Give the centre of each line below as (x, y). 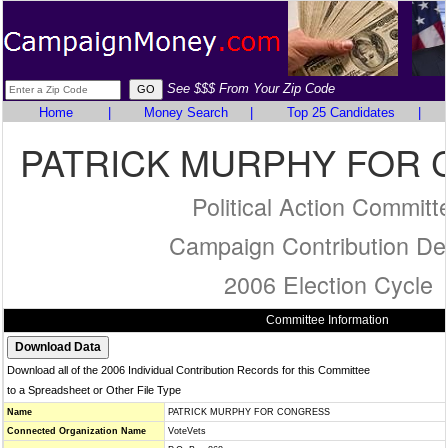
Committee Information (327, 320)
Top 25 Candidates (340, 112)
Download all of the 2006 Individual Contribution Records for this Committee (188, 370)
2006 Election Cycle (328, 284)
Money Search (185, 112)
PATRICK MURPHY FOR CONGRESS (249, 412)
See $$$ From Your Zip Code (251, 88)
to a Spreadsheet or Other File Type (94, 390)
